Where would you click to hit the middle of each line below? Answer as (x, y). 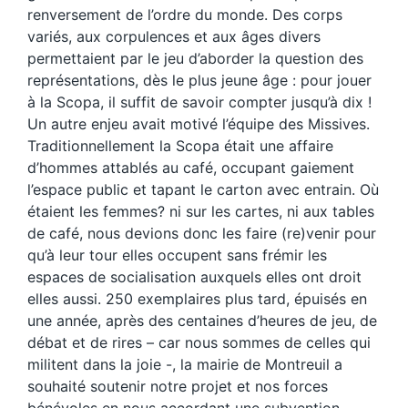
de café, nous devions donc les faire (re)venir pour (202, 233)
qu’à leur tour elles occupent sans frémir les (177, 255)
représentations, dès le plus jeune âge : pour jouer (199, 80)
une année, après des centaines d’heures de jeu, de (202, 320)
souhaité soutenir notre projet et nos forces (178, 386)
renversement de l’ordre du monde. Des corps (185, 14)
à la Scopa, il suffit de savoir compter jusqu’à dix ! (199, 102)
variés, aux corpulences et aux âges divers (174, 36)
